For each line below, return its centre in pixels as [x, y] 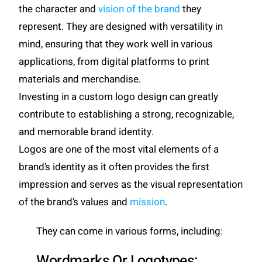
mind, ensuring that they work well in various [116, 44]
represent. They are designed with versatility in [121, 26]
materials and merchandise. [81, 79]
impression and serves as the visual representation [131, 184]
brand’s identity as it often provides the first [114, 167]
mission [148, 202]
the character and [59, 9]
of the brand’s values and [75, 202]
